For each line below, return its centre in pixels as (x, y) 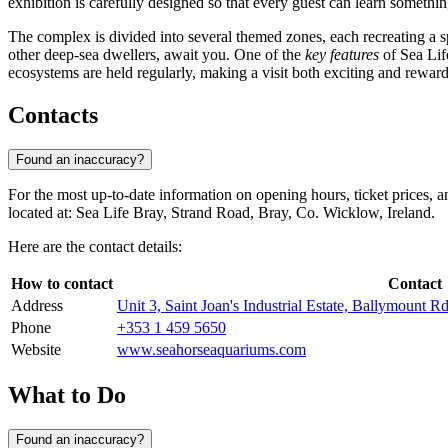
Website (36, 350)
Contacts (53, 115)
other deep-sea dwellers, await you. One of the (156, 55)
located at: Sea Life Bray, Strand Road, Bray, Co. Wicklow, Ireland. (221, 213)
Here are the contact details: (95, 247)
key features (342, 55)
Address (37, 306)
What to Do (67, 394)
